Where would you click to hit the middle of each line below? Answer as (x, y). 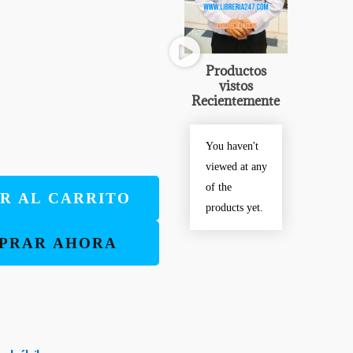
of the (218, 187)
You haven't (232, 146)
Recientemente (236, 100)
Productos (236, 71)
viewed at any (236, 166)
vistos (236, 85)
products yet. (234, 207)
